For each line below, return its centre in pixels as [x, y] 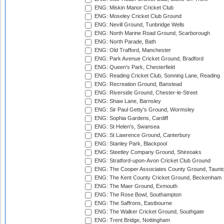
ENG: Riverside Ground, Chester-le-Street [145, 93]
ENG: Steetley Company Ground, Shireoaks [147, 152]
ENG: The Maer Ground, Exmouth [135, 186]
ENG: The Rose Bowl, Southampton [137, 195]
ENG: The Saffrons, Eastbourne [132, 203]
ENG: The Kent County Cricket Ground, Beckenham [157, 178]
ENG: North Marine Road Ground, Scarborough [151, 33]
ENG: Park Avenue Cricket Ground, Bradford [148, 59]
